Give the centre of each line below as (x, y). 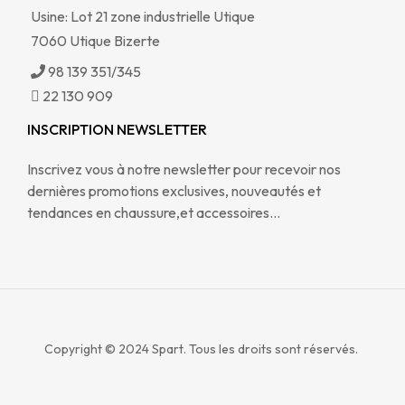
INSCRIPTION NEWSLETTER (117, 130)
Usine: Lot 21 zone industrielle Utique (142, 17)
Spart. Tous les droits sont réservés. (255, 349)
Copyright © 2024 (97, 349)
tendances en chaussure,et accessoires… (154, 213)
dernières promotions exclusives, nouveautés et (174, 191)
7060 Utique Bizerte (95, 41)
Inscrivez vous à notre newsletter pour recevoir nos (184, 170)
